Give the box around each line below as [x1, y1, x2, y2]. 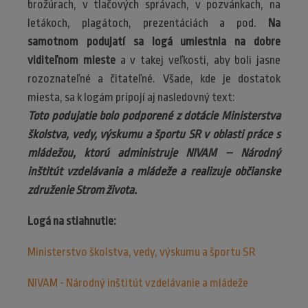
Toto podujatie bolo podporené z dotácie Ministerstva [27, 109, 280, 123]
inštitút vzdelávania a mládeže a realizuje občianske [27, 165, 280, 179]
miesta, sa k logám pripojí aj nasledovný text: [27, 91, 234, 104]
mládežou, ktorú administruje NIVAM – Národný [27, 146, 280, 160]
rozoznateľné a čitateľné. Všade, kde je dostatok [27, 72, 280, 86]
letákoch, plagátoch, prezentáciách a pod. [27, 16, 268, 30]
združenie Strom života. [27, 184, 137, 197]
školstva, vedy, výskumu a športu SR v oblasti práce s [27, 128, 280, 142]
